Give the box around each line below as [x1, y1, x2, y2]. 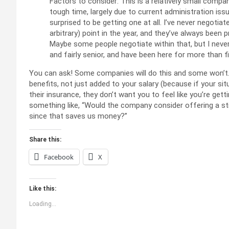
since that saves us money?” [29, 111, 127, 121]
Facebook [44, 152, 74, 162]
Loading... [29, 200, 56, 208]
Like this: [29, 185, 56, 192]
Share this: [29, 135, 61, 143]
